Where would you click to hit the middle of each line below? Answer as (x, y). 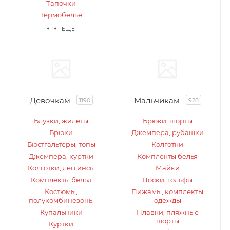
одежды (167, 200)
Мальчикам (157, 100)
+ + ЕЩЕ (61, 29)
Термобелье (61, 15)
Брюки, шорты (167, 121)
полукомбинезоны (61, 200)
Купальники (61, 212)
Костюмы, (61, 191)
